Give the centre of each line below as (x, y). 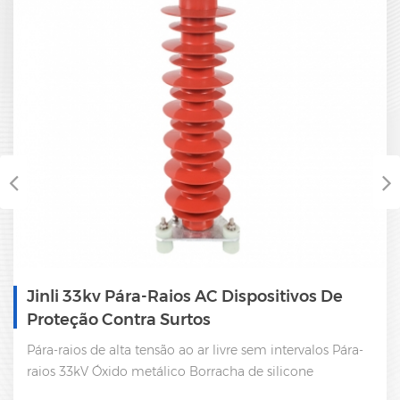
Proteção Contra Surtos (119, 320)
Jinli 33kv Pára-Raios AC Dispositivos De (185, 297)
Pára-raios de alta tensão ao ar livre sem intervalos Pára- (195, 350)
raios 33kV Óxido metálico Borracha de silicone (170, 372)
